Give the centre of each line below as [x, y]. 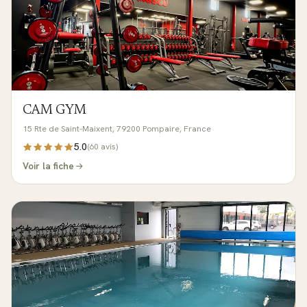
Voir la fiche [48, 166]
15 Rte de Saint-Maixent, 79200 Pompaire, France [117, 129]
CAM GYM [54, 111]
